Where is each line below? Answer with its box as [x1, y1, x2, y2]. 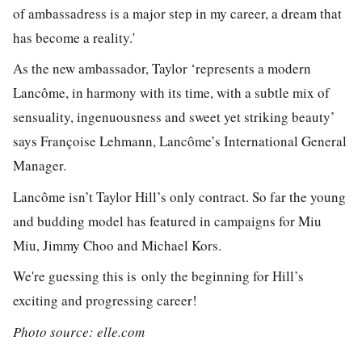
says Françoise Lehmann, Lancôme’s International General [13, 132, 347, 150]
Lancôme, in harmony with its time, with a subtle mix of [13, 83, 330, 102]
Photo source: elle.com [13, 322, 145, 341]
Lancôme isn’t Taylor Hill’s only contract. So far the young [13, 187, 346, 206]
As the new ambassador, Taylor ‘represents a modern [13, 59, 311, 78]
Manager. [13, 156, 66, 175]
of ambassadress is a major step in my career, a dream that [13, 3, 342, 23]
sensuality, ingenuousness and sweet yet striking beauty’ [13, 107, 335, 126]
